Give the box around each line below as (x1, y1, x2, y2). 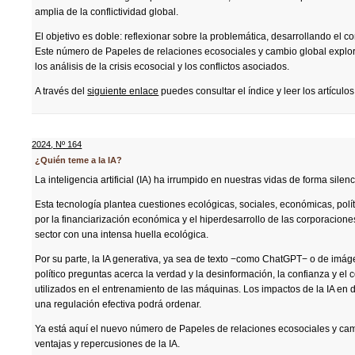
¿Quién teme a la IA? (35, 155, 123, 165)
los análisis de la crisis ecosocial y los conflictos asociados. (35, 61, 290, 72)
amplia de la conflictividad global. (35, 6, 179, 17)
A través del (35, 86, 88, 97)
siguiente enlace (87, 86, 159, 97)
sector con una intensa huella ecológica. (35, 229, 209, 240)
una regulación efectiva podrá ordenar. (35, 299, 202, 310)
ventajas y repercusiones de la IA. (35, 338, 181, 349)
